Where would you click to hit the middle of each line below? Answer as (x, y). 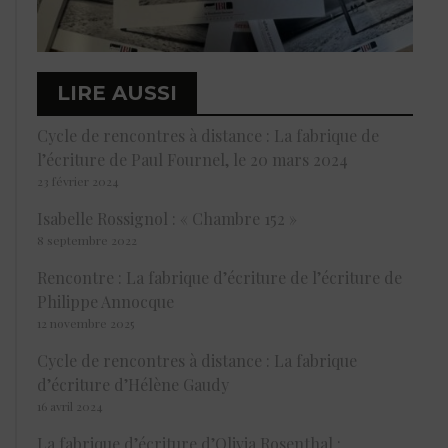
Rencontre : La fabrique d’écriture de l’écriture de (219, 278)
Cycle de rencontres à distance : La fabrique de (208, 136)
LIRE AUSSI (117, 93)
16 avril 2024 (70, 406)
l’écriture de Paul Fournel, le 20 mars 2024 (192, 160)
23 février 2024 (78, 181)
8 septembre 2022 (87, 240)
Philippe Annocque (105, 302)
